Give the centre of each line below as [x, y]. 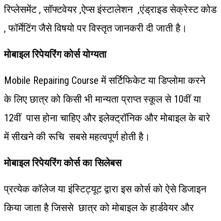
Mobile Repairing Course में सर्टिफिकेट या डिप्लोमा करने [106, 80]
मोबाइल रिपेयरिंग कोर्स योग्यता [55, 54]
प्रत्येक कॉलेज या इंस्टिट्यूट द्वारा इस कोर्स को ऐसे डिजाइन [105, 189]
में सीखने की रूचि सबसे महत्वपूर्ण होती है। [77, 136]
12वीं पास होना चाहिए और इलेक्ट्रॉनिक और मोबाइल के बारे [107, 118]
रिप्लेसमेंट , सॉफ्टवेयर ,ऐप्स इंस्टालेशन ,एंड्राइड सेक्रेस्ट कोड [110, 9]
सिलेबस [108, 163]
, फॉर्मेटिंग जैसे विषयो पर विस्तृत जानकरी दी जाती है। [97, 28]
